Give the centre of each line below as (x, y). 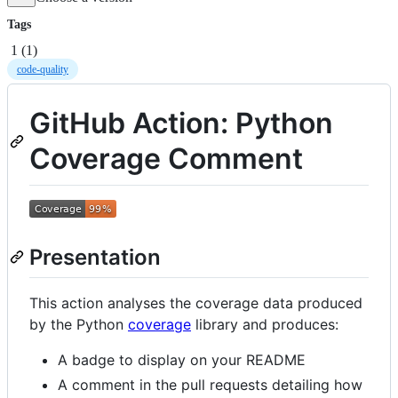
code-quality (43, 69)
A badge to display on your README (182, 360)
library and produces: (265, 325)
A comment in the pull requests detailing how (210, 385)
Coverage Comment (166, 158)
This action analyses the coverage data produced (196, 303)
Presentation (95, 258)
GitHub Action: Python (181, 123)
